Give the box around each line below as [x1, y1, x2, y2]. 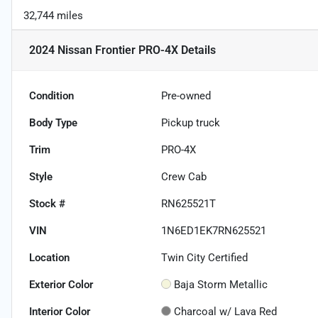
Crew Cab [161, 170, 207, 184]
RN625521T [161, 197, 216, 211]
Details [178, 43, 216, 57]
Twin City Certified [161, 251, 248, 265]
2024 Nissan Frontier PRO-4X [29, 43, 178, 57]
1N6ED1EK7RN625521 [161, 224, 267, 238]
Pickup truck [161, 116, 221, 130]
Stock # [29, 197, 65, 211]
